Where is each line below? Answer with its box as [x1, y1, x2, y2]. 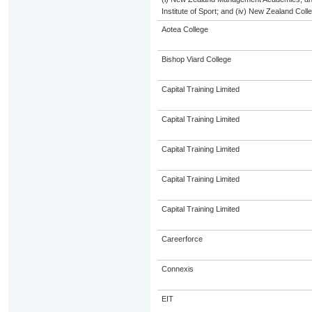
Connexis [161, 265, 194, 273]
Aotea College [161, 25, 208, 33]
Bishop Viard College [161, 55, 231, 63]
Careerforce [161, 235, 203, 243]
